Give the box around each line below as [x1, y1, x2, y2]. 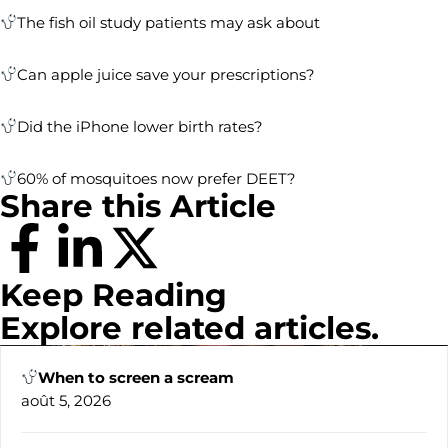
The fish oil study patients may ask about [17, 12, 321, 32]
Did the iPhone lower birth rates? [17, 116, 264, 136]
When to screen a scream [38, 367, 235, 387]
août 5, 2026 [21, 390, 111, 410]
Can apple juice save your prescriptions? [17, 64, 316, 84]
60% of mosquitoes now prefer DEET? [17, 168, 297, 188]
